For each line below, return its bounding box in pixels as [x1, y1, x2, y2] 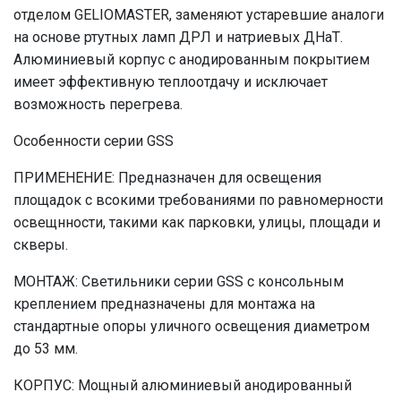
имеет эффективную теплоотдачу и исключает [13, 73, 328, 90]
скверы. [13, 235, 68, 253]
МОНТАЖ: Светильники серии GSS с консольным [13, 272, 344, 290]
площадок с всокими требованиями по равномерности [13, 191, 383, 209]
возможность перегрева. [13, 95, 183, 113]
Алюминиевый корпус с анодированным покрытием [13, 50, 370, 68]
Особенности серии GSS [13, 132, 174, 149]
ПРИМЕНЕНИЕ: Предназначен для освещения [13, 168, 321, 186]
